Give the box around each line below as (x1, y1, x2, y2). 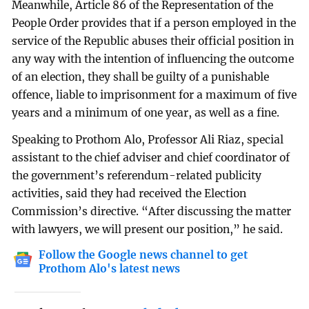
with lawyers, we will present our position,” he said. (12, 223, 283, 237)
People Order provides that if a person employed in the (12, 16, 297, 30)
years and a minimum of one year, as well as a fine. (12, 106, 280, 119)
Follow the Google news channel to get (39, 248, 248, 262)
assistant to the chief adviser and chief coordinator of (12, 151, 290, 165)
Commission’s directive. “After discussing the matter (12, 205, 292, 219)
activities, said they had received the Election (12, 187, 247, 201)
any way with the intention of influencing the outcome (12, 52, 295, 66)
